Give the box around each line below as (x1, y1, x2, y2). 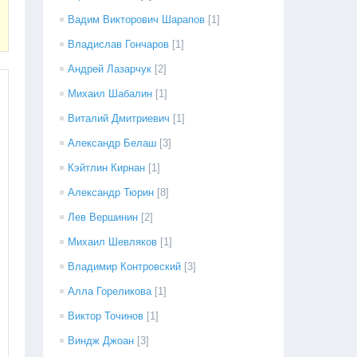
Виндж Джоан (68, 335, 135, 347)
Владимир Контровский (68, 261, 182, 273)
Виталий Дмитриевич (68, 112, 171, 124)
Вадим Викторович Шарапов (68, 14, 206, 25)
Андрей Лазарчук (68, 63, 152, 75)
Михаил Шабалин (68, 88, 153, 100)
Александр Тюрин (68, 186, 155, 198)
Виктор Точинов (68, 310, 144, 322)
